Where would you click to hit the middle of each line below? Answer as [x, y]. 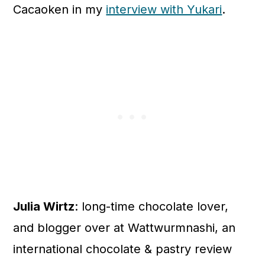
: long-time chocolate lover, [152, 207]
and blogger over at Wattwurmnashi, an [125, 228]
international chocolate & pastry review [123, 249]
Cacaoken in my [60, 10]
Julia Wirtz [44, 207]
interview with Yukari [164, 10]
